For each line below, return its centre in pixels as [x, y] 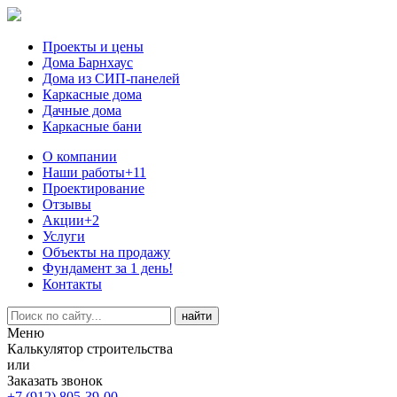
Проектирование [93, 188]
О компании [80, 156]
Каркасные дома [92, 94]
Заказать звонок [55, 381]
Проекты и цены [93, 47]
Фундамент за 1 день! [108, 268]
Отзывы [67, 204]
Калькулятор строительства [90, 349]
